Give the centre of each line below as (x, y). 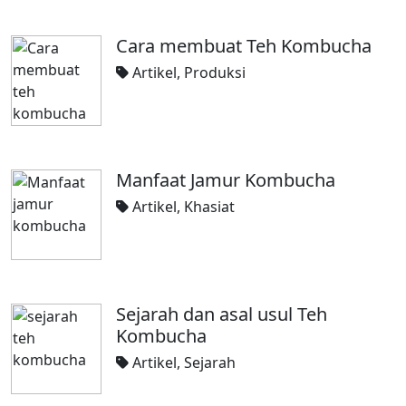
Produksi (215, 72)
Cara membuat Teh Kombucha (244, 46)
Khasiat (209, 207)
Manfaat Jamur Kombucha (226, 180)
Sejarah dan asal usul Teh (222, 314)
